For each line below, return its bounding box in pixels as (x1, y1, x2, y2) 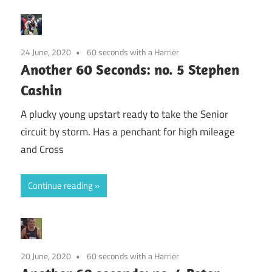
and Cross (21, 141, 64, 158)
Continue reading (28, 178, 93, 192)
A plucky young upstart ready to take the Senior (21, 106, 228, 123)
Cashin (21, 80, 62, 99)
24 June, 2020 (21, 45, 71, 58)
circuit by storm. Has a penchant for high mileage (21, 124, 235, 140)
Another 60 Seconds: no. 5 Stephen (21, 59, 239, 78)
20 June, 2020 (21, 249, 71, 262)
